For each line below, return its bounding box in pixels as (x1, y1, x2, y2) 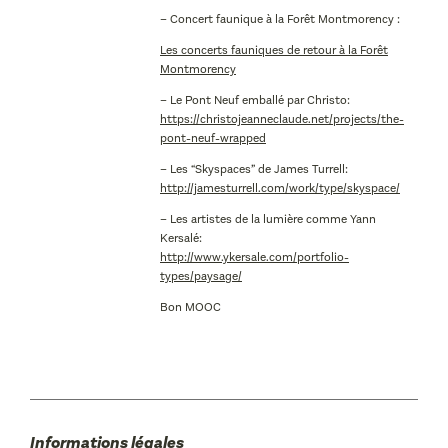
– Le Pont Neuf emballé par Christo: (160, 92, 350, 108)
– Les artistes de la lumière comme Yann (160, 211, 376, 227)
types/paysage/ (160, 268, 242, 284)
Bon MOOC (160, 299, 221, 315)
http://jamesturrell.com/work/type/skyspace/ (160, 180, 400, 196)
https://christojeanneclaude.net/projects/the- (160, 111, 404, 127)
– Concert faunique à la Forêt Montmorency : (160, 11, 400, 27)
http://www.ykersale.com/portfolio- (160, 249, 349, 265)
